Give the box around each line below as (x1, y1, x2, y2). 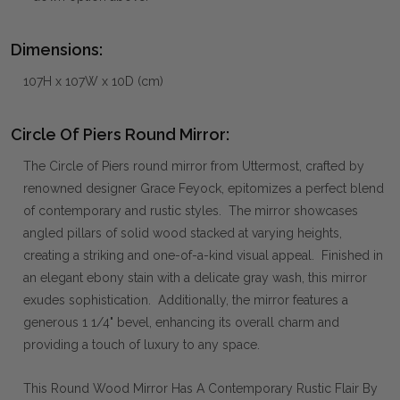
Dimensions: (11, 40, 103, 60)
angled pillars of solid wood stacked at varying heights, (23, 226, 342, 241)
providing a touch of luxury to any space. (23, 337, 260, 353)
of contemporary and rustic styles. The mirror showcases (23, 204, 358, 219)
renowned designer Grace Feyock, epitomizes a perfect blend (23, 181, 384, 196)
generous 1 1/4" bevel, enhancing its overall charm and (23, 315, 339, 330)
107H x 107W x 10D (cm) (23, 74, 163, 89)
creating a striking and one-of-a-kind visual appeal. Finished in (23, 248, 383, 263)
